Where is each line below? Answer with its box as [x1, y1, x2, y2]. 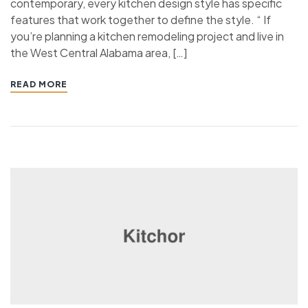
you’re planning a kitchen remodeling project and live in [10, 28, 284, 43]
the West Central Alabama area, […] [10, 45, 187, 60]
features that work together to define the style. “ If [10, 12, 271, 27]
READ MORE [10, 78, 67, 89]
